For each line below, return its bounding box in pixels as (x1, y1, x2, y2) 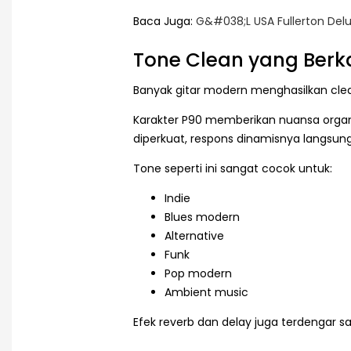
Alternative (165, 227, 224, 244)
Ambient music (165, 284, 248, 300)
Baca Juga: (133, 13, 196, 30)
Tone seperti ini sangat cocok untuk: (133, 160, 332, 176)
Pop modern (165, 265, 232, 281)
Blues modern (165, 208, 240, 225)
